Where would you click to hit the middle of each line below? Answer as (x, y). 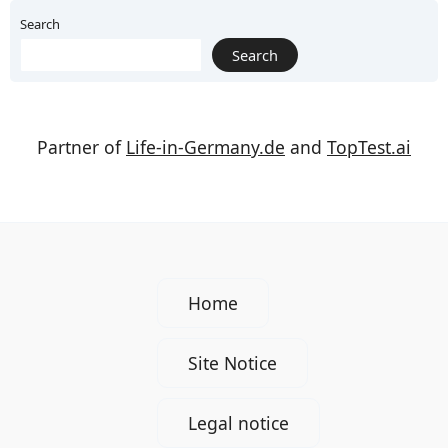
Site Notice (232, 363)
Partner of (81, 147)
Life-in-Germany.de (205, 147)
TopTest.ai (369, 147)
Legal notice (238, 423)
